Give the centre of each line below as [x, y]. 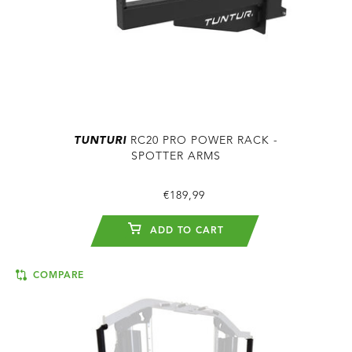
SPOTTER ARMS [176, 156]
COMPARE [57, 275]
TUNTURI [100, 140]
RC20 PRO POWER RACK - [202, 140]
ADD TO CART [185, 231]
